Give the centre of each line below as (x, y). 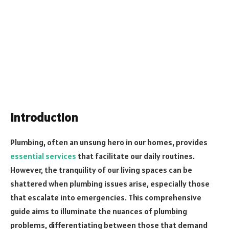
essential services (43, 156)
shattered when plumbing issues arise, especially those (110, 183)
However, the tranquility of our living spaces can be (101, 169)
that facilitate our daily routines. (135, 156)
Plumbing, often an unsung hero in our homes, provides (109, 142)
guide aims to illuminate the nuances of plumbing (99, 211)
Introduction (44, 117)
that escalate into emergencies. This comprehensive (106, 197)
